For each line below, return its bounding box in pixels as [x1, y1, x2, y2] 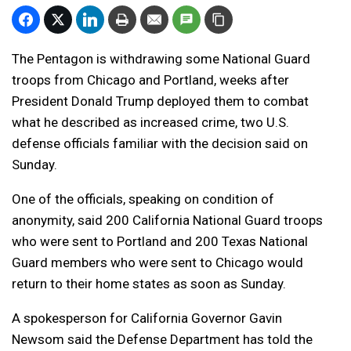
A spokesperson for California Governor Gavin [12, 310, 282, 327]
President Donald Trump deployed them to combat [12, 93, 309, 110]
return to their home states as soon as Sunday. [12, 276, 286, 292]
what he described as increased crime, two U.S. [12, 114, 289, 131]
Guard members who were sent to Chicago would [12, 255, 303, 271]
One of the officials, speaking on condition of [12, 191, 274, 208]
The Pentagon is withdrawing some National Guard [12, 51, 310, 67]
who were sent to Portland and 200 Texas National [12, 233, 308, 250]
